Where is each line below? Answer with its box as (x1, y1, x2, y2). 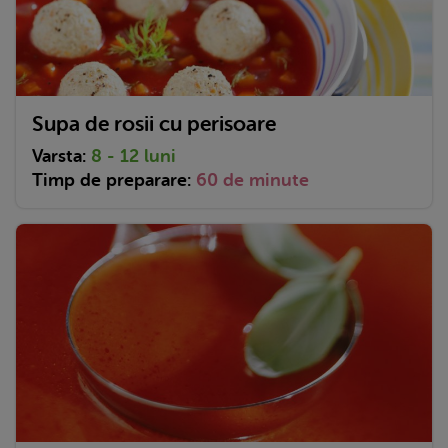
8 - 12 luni (91, 145, 176, 166)
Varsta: (32, 145, 91, 166)
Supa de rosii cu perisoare (32, 111, 276, 136)
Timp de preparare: (32, 169, 196, 190)
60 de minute (196, 169, 309, 190)
